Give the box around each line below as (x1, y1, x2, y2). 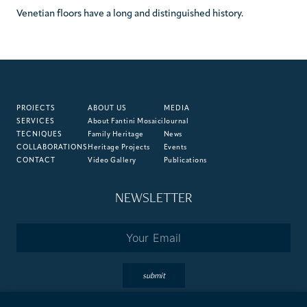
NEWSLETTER (114, 188, 193, 206)
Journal (163, 117, 188, 125)
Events (163, 143, 187, 151)
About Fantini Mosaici (88, 117, 164, 125)
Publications (163, 156, 207, 164)
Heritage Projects (88, 143, 150, 151)
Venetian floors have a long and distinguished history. (16, 8, 243, 19)
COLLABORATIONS (16, 143, 88, 151)
